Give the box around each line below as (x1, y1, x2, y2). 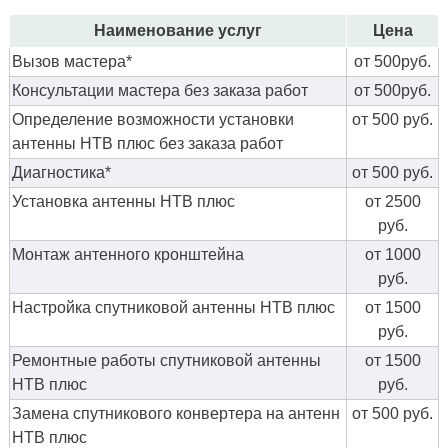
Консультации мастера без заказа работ (12, 81, 308, 99)
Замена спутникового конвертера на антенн (12, 404, 340, 422)
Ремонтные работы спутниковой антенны (12, 351, 321, 369)
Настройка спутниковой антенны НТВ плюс (12, 298, 335, 316)
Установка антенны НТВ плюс (12, 192, 235, 210)
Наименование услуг (94, 21, 262, 39)
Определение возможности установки (12, 110, 294, 128)
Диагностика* (12, 163, 111, 181)
